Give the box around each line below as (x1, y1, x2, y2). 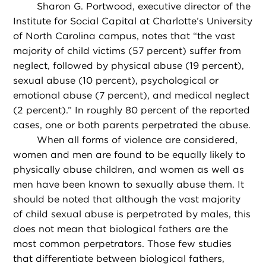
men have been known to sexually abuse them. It (13, 178, 245, 190)
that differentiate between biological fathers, (13, 252, 225, 264)
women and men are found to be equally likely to (13, 148, 246, 160)
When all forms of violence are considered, (37, 134, 238, 145)
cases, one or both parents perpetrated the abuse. (13, 119, 251, 131)
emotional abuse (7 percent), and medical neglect (13, 89, 250, 101)
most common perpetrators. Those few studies (13, 237, 232, 249)
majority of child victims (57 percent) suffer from (13, 45, 242, 56)
